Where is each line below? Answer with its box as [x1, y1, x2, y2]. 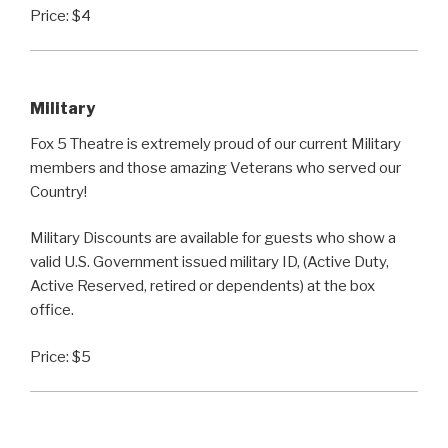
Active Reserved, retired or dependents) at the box [30, 277, 375, 296]
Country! [30, 182, 87, 201]
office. [30, 301, 74, 320]
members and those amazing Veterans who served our [30, 158, 401, 177]
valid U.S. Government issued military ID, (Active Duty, [30, 253, 389, 272]
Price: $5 [30, 347, 91, 366]
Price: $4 [30, 6, 91, 25]
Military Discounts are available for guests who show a [30, 229, 396, 248]
